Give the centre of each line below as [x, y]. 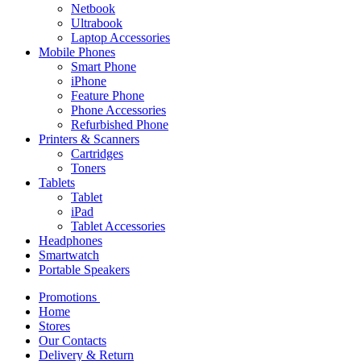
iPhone [89, 81]
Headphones [71, 241]
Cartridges [97, 154]
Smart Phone [104, 67]
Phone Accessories [118, 110]
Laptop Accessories [120, 38]
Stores [54, 326]
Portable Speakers [84, 270]
